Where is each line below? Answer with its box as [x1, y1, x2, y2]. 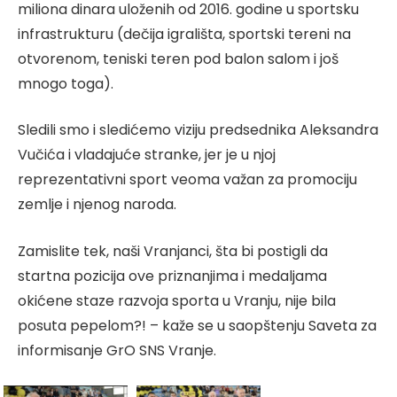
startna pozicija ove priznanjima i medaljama [18, 266, 327, 287]
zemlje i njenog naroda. [18, 194, 176, 215]
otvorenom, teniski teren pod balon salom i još [18, 48, 339, 69]
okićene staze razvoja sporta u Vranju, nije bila [18, 291, 336, 312]
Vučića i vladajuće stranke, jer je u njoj [18, 144, 276, 166]
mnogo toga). [18, 73, 113, 94]
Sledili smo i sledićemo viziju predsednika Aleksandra [18, 120, 378, 141]
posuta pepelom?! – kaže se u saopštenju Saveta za [18, 315, 377, 337]
